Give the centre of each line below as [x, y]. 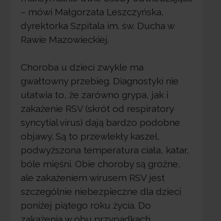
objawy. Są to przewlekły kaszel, [90, 136]
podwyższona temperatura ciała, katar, [105, 150]
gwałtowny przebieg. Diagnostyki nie [99, 81]
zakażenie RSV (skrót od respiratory [97, 109]
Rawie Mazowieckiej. [65, 39]
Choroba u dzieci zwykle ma [82, 67]
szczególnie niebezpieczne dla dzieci [101, 192]
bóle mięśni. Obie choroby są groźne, [100, 164]
